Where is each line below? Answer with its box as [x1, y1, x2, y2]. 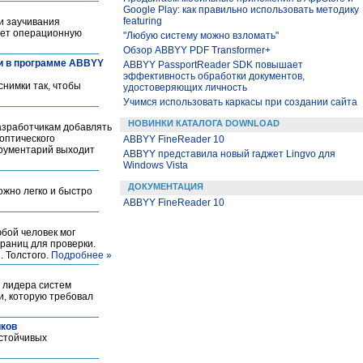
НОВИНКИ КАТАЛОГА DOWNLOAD [128, 118, 280, 128]
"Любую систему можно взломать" [123, 30, 279, 41]
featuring [123, 15, 162, 27]
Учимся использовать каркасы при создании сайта [123, 96, 357, 108]
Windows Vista [123, 160, 188, 171]
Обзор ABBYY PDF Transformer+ [123, 45, 271, 56]
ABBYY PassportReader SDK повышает [123, 59, 303, 70]
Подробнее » [51, 250, 112, 261]
